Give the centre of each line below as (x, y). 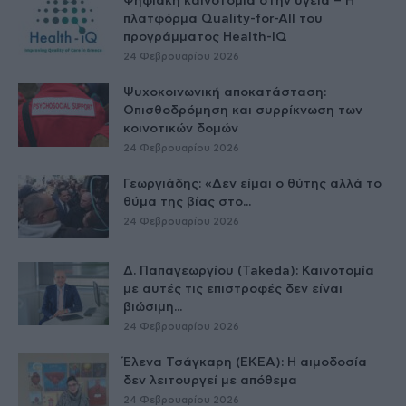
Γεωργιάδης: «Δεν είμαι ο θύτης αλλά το (252, 184)
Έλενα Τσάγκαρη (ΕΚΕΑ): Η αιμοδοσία (245, 363)
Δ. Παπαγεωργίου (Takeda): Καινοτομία (249, 271)
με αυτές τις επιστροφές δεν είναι (233, 290)
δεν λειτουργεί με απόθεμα (210, 381)
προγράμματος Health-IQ (205, 38)
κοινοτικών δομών (181, 129)
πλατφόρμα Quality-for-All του (223, 19)
